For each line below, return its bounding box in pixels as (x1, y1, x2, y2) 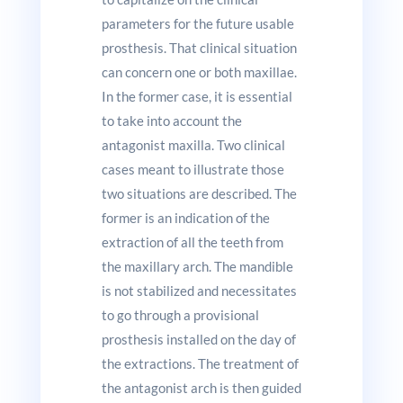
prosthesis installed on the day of (101, 330, 296, 347)
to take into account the (101, 112, 242, 129)
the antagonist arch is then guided (101, 379, 301, 396)
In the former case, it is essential (101, 87, 292, 104)
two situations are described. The (101, 184, 297, 201)
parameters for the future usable (101, 14, 294, 31)
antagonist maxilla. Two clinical (101, 136, 285, 153)
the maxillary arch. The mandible (101, 257, 293, 274)
